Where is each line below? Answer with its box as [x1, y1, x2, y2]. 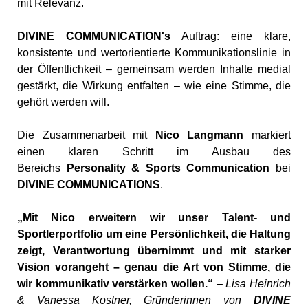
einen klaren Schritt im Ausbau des [17, 146, 291, 158]
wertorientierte [100, 47, 175, 59]
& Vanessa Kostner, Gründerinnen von [17, 294, 254, 307]
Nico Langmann [155, 129, 244, 142]
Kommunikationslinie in [175, 47, 291, 59]
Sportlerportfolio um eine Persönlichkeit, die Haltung [17, 228, 291, 241]
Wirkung [82, 80, 128, 92]
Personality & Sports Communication [66, 162, 270, 175]
